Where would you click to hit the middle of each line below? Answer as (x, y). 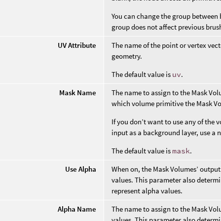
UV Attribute (77, 45)
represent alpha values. (147, 191)
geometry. (127, 56)
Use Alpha (81, 169)
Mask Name (78, 93)
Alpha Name (77, 209)
